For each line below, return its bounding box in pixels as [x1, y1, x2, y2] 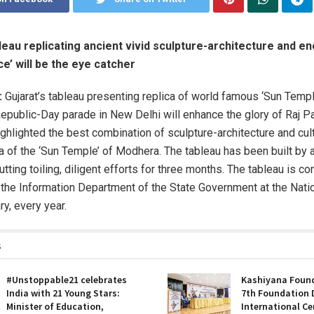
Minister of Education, [6, 299, 104, 313]
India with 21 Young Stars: [6, 286, 120, 299]
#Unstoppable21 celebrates [6, 273, 127, 286]
